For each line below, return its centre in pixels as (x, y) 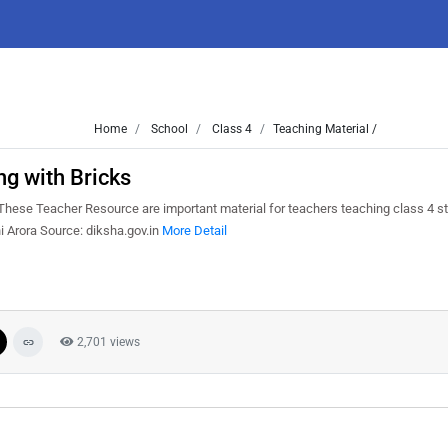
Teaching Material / (325, 129)
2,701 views (107, 342)
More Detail (194, 230)
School (168, 129)
